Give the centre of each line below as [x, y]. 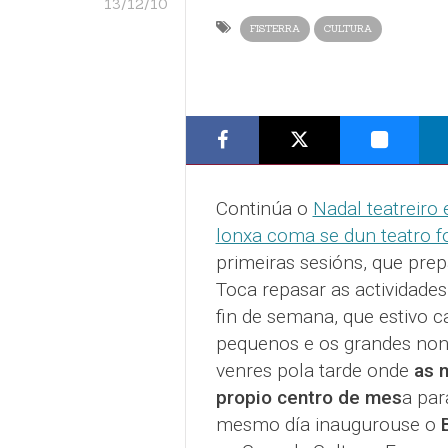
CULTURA [347, 28]
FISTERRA [274, 28]
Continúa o [264, 208]
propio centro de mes [308, 397]
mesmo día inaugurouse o [328, 424]
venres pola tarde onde [314, 370]
